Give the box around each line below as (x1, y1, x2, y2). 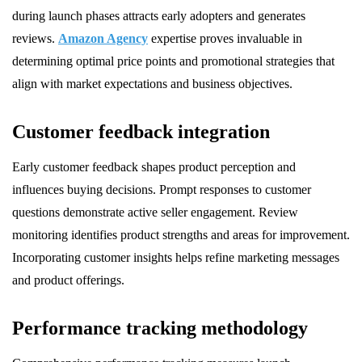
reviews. (12, 32, 58, 46)
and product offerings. (12, 273, 124, 288)
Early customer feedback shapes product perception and (12, 160, 296, 175)
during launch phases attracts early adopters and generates (12, 9, 305, 23)
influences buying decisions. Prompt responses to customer (12, 183, 311, 197)
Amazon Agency (58, 32, 148, 46)
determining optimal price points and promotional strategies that (12, 54, 335, 69)
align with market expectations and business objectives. (12, 77, 293, 91)
